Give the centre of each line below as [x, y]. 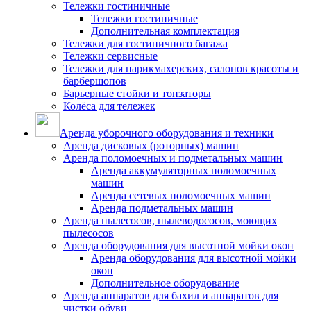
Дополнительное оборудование [165, 283]
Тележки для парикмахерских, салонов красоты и [181, 68]
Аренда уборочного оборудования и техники [167, 133]
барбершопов [95, 81]
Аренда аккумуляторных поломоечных [184, 170]
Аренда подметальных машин [162, 208]
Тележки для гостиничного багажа [145, 43]
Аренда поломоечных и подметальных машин [173, 158]
